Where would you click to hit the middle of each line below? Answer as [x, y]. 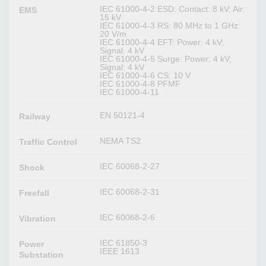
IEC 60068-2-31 [130, 192]
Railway [35, 117]
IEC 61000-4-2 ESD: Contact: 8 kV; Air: [173, 9]
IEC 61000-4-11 [130, 92]
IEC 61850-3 [124, 243]
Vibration [38, 219]
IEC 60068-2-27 [130, 167]
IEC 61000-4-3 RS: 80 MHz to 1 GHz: [170, 26]
